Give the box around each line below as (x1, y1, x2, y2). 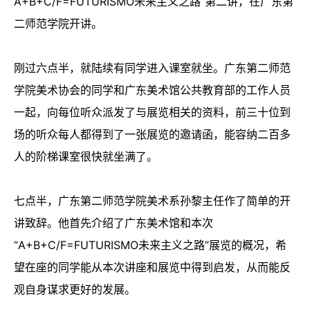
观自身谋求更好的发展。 (14, 282, 136, 297)
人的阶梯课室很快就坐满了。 (14, 149, 158, 164)
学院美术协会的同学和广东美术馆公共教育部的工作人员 (14, 83, 291, 98)
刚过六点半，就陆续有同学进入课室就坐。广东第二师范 (14, 61, 291, 75)
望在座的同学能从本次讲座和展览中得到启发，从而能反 (14, 260, 291, 275)
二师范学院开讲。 (14, 17, 102, 31)
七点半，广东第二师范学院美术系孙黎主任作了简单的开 (14, 194, 291, 208)
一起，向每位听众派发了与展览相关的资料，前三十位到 (14, 105, 291, 120)
